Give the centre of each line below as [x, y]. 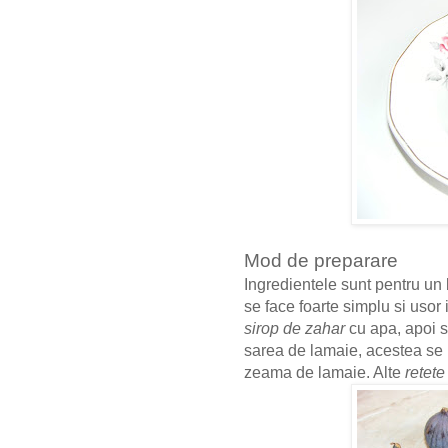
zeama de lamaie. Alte [324, 373]
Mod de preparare [321, 261]
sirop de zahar [294, 329]
